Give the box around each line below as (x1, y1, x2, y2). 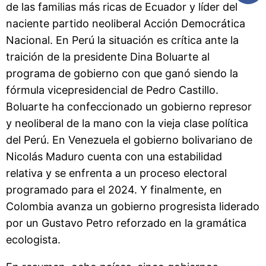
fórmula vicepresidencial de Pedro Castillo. (6, 83, 218, 96)
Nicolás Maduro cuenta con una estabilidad (6, 150, 222, 163)
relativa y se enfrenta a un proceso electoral (6, 166, 227, 179)
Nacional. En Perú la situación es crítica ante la (6, 33, 239, 46)
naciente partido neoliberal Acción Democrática (6, 17, 245, 30)
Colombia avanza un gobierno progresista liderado (6, 199, 259, 213)
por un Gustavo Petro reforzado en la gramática (6, 216, 246, 229)
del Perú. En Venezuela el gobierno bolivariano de (6, 133, 252, 146)
